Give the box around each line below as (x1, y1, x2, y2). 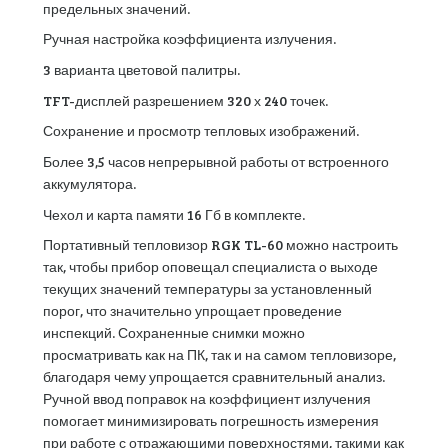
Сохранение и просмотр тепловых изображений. (42, 121, 359, 141)
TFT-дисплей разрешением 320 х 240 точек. (42, 90, 328, 110)
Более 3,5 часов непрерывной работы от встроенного (42, 151, 389, 171)
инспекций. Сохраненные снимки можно (42, 323, 305, 343)
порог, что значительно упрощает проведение (42, 301, 342, 321)
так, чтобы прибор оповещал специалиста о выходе (42, 257, 378, 277)
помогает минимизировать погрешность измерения (42, 411, 379, 431)
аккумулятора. (42, 173, 136, 193)
